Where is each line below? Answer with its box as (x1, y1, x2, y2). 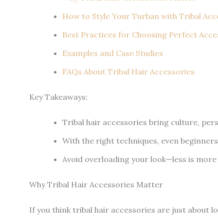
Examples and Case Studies (62, 48, 163, 58)
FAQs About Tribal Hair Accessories (62, 66, 195, 76)
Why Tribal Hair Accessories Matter (29, 179, 163, 189)
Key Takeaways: (29, 91, 88, 102)
